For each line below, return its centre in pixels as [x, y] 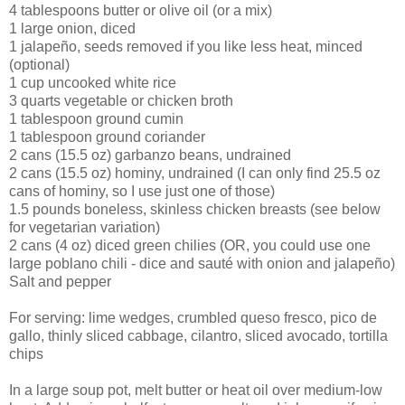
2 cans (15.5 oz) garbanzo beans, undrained [150, 155]
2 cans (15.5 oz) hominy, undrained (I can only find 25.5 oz [195, 173]
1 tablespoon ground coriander [107, 137]
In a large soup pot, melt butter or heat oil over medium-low [196, 390]
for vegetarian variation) [85, 227]
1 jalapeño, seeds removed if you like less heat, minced [186, 46]
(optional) [39, 64]
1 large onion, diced [72, 28]
